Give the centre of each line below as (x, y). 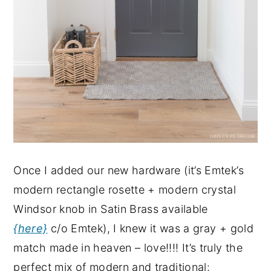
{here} (31, 229)
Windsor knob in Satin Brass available (111, 209)
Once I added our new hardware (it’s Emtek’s (129, 171)
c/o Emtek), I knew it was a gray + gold (150, 229)
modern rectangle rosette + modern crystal (125, 190)
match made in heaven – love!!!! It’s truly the (128, 248)
